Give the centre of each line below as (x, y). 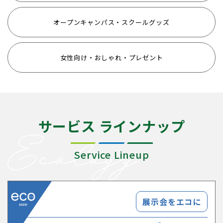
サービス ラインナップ (111, 126)
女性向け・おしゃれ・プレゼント (111, 57)
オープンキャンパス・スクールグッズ (111, 22)
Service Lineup (111, 155)
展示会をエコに (172, 202)
